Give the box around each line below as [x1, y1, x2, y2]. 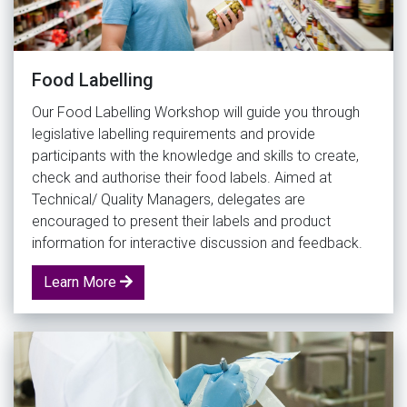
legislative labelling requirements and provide [32, 124, 315, 143]
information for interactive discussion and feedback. [32, 233, 362, 252]
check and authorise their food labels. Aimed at [32, 168, 332, 186]
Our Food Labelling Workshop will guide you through [32, 103, 360, 121]
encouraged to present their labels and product [32, 212, 331, 230]
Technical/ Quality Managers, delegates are [32, 190, 305, 208]
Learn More [44, 273, 120, 291]
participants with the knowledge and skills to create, [32, 146, 359, 164]
